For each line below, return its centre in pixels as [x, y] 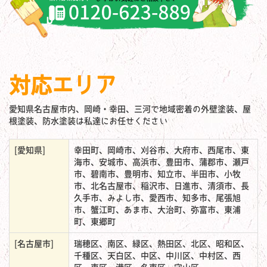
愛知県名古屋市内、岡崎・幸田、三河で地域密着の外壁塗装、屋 [130, 109]
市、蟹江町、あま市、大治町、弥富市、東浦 [157, 209]
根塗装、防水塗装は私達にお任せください [88, 121]
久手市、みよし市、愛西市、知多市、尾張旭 [157, 198]
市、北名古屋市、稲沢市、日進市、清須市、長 [162, 186]
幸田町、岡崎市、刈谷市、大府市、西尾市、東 [162, 150]
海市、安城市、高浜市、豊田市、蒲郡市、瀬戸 [162, 162]
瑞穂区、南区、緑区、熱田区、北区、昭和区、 [162, 243]
